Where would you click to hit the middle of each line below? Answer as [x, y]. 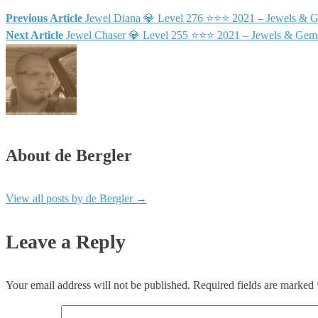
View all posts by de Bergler [71, 199]
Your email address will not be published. [98, 285]
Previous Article [44, 18]
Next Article [34, 35]
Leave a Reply [66, 242]
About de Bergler [69, 155]
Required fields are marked [255, 285]
